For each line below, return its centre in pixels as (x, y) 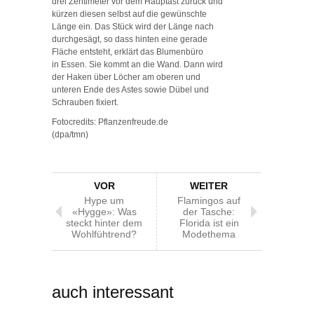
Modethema (209, 234)
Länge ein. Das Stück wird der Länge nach (133, 26)
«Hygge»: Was (104, 211)
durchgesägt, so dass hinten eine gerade (130, 39)
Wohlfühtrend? (104, 234)
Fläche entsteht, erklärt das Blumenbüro (128, 52)
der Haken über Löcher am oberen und (126, 77)
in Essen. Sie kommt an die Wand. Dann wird (137, 64)
